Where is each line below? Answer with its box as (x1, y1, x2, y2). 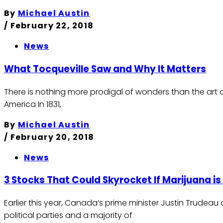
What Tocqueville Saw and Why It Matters (4, 62, 206, 76)
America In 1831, (4, 98, 61, 110)
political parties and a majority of (4, 209, 132, 221)
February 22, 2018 (10, 20, 94, 32)
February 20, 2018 (10, 131, 95, 143)
